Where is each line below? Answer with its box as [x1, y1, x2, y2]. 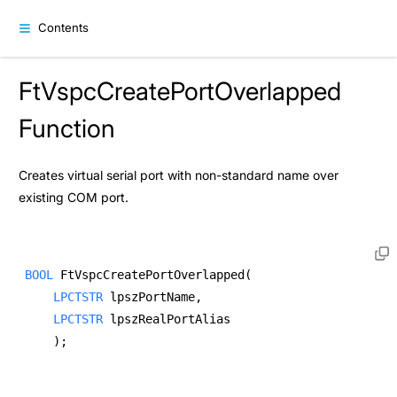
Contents [38, 19, 90, 35]
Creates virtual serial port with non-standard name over [19, 167, 339, 183]
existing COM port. [19, 190, 128, 206]
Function [19, 113, 115, 144]
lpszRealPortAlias [103, 312, 245, 327]
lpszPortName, [103, 290, 209, 305]
